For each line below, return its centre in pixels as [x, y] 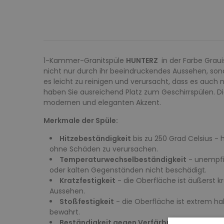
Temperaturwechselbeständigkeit [123, 159]
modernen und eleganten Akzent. [102, 102]
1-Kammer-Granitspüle [85, 60]
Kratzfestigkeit [87, 180]
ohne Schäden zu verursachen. [104, 149]
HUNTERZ [143, 60]
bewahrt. [65, 212]
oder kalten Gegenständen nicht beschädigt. [128, 170]
